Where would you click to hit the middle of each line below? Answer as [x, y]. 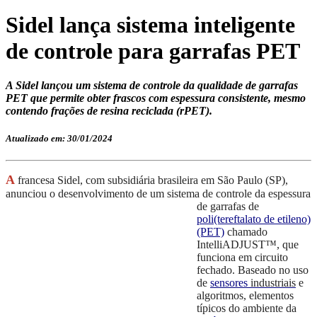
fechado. [217, 270]
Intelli [209, 245]
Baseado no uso [273, 270]
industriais [273, 283]
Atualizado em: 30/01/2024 [59, 139]
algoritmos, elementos [245, 296]
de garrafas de [228, 207]
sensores [230, 283]
